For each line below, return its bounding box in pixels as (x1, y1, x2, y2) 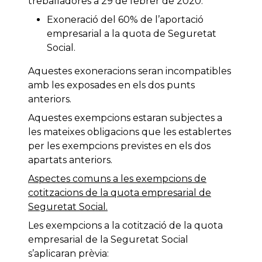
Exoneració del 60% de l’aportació (47, 14, 204, 26)
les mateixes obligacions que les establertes (28, 126, 231, 138)
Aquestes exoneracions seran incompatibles (28, 65, 231, 77)
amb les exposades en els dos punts (28, 80, 195, 91)
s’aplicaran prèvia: (28, 248, 109, 260)
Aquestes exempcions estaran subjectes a (28, 112, 222, 124)
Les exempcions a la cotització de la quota (28, 220, 223, 232)
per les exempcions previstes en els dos (28, 140, 211, 152)
